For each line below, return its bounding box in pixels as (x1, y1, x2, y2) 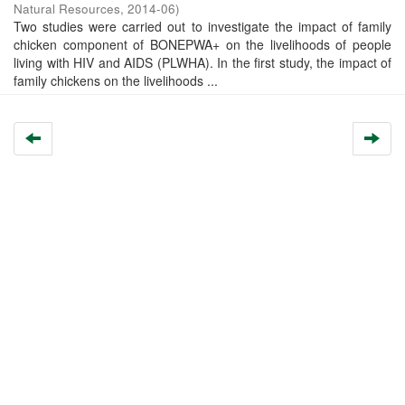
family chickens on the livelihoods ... (14, 71, 218, 89)
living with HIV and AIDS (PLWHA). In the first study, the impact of (14, 53, 391, 71)
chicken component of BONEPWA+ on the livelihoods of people (14, 35, 391, 53)
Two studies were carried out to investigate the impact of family (14, 17, 391, 35)
